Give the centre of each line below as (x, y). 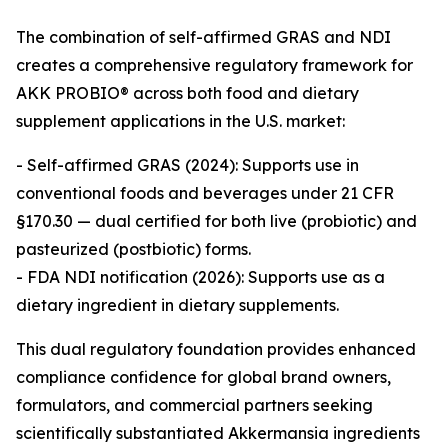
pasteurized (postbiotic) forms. (133, 249)
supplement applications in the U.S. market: (180, 121)
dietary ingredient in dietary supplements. (177, 305)
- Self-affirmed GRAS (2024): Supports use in (187, 165)
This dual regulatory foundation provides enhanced (216, 349)
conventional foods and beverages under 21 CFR (205, 193)
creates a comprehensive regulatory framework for (214, 65)
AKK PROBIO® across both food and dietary (187, 93)
